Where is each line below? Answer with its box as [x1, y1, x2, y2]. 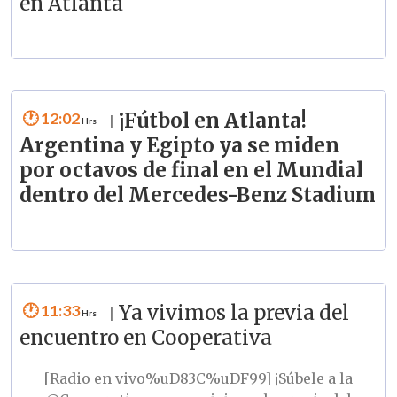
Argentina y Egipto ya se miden [19, 133, 339, 159]
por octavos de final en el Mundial [19, 158, 363, 183]
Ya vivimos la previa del [118, 300, 349, 326]
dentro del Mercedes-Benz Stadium [19, 183, 376, 208]
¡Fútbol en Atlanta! [118, 108, 307, 134]
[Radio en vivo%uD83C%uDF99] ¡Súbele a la [43, 370, 354, 388]
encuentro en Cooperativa [19, 325, 272, 351]
